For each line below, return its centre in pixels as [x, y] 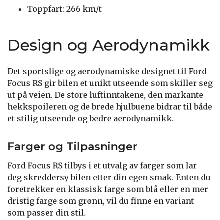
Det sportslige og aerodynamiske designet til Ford [107, 71]
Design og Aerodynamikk [109, 45]
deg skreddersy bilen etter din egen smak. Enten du [109, 177]
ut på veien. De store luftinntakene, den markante [105, 95]
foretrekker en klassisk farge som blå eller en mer [108, 189]
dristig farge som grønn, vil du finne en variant [101, 201]
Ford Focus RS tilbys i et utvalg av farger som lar [102, 165]
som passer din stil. [47, 212]
